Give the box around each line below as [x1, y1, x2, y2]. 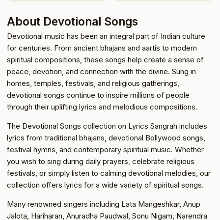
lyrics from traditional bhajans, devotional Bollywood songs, [7, 133, 205, 142]
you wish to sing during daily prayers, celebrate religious [7, 156, 194, 166]
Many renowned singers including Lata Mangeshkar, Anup [7, 199, 200, 209]
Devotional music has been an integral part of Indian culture [7, 31, 205, 41]
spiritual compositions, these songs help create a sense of [7, 55, 204, 64]
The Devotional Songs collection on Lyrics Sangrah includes [7, 121, 207, 131]
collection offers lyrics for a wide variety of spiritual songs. [7, 180, 204, 190]
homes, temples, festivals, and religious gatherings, [7, 78, 179, 88]
